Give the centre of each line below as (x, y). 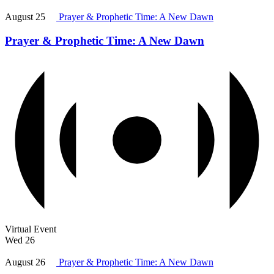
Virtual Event (31, 229)
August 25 (25, 17)
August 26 (25, 262)
